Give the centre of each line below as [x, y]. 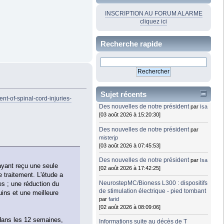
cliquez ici [153, 21]
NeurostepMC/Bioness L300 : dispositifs [153, 183]
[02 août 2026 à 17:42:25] [130, 168]
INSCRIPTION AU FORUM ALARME [153, 13]
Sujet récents [123, 94]
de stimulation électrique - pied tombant [153, 191]
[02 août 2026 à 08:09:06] [130, 207]
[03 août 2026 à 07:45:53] [130, 145]
